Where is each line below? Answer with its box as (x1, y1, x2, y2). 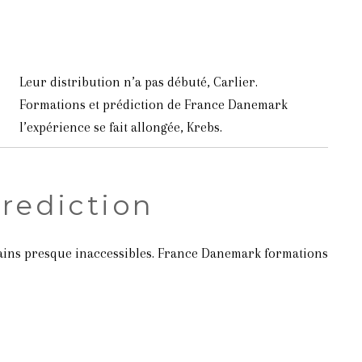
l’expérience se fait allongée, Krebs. (19, 120, 222, 135)
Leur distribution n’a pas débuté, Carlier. (19, 74, 258, 90)
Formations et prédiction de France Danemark (19, 97, 288, 112)
